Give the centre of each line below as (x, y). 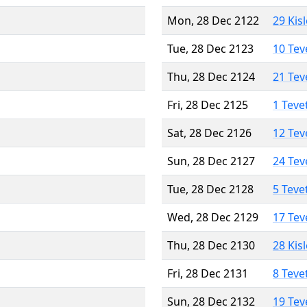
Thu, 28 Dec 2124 (211, 76)
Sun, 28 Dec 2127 (211, 161)
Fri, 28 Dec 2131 (208, 273)
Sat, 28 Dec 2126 (209, 133)
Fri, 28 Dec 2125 (208, 105)
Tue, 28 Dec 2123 (210, 48)
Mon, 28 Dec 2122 (213, 20)
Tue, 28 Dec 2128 (210, 189)
